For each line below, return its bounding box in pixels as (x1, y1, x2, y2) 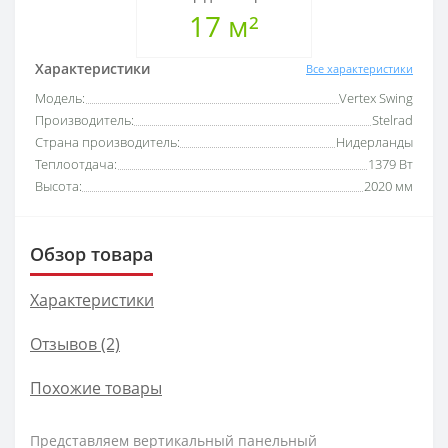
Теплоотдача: (35, 155, 117, 173)
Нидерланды (336, 133, 413, 151)
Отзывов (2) (30, 333, 120, 355)
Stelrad (372, 111, 413, 129)
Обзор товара (30, 242, 153, 266)
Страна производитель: (35, 133, 180, 151)
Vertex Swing (339, 89, 413, 107)
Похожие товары (30, 377, 162, 399)
